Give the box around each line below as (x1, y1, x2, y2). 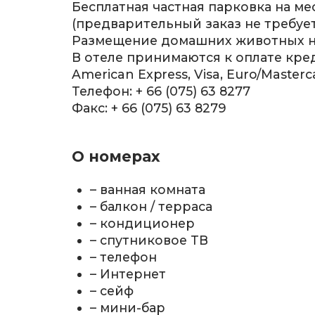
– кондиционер (90, 216, 195, 231)
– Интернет (90, 266, 167, 282)
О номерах (72, 148, 160, 165)
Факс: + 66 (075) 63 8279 (72, 100, 226, 115)
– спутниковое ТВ (90, 233, 209, 248)
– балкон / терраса (90, 199, 213, 214)
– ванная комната (90, 182, 206, 198)
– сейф (90, 283, 134, 299)
